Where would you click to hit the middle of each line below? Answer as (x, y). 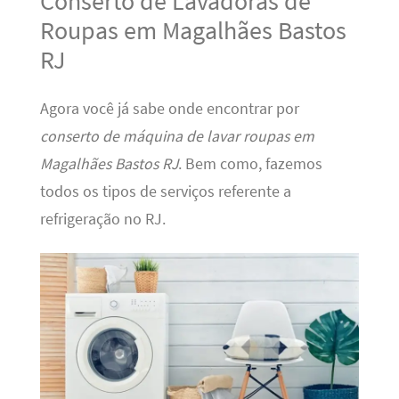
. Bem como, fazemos (250, 163)
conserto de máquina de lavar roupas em (177, 136)
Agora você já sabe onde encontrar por (169, 108)
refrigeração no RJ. (102, 219)
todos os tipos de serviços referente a (165, 191)
